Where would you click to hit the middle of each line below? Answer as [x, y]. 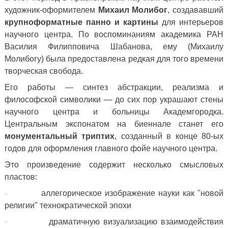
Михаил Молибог [133, 10]
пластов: [21, 177]
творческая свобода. [44, 71]
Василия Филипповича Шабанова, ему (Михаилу [114, 47]
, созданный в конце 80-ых [169, 136]
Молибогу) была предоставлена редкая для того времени [114, 59]
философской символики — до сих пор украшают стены [114, 100]
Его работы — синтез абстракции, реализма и [114, 88]
